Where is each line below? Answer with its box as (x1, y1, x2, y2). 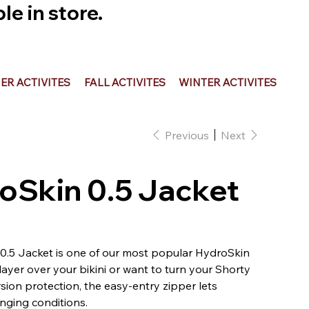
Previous (164, 128, 209, 142)
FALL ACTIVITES (83, 75, 166, 89)
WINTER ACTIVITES (179, 75, 277, 89)
